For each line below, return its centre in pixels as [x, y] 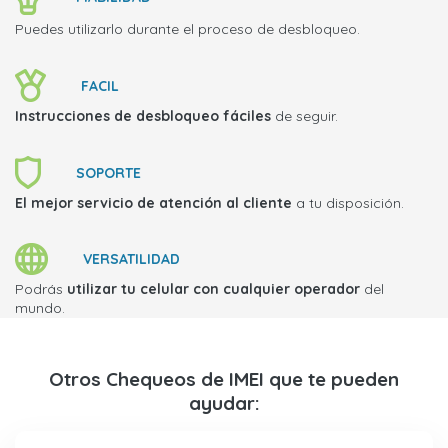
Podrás [41, 289]
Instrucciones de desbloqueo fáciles [143, 116]
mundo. [40, 308]
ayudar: [224, 403]
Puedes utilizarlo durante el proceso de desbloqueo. [187, 29]
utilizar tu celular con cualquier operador [213, 289]
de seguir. [304, 116]
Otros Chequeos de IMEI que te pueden [224, 379]
